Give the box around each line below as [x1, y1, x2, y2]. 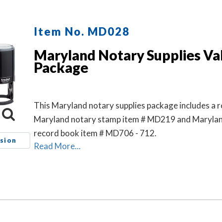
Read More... [34, 141, 81, 151]
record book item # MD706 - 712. [34, 128, 157, 138]
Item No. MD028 [34, 25, 130, 38]
